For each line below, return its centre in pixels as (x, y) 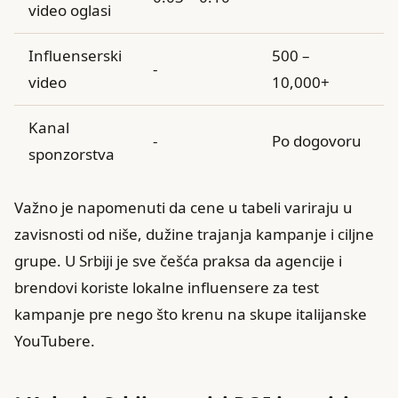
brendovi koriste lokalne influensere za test (167, 287)
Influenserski (75, 55)
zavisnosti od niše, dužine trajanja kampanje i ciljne (194, 234)
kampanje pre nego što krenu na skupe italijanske (191, 314)
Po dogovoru (317, 140)
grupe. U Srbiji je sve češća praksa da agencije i (178, 260)
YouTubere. (55, 340)
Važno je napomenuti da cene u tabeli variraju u (183, 207)
